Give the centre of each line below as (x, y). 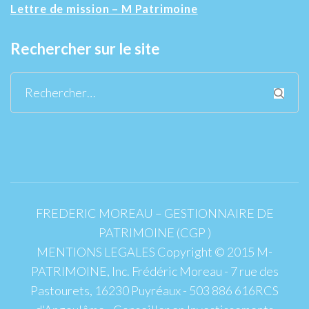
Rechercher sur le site (85, 48)
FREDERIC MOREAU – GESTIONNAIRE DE (154, 213)
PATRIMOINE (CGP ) (154, 232)
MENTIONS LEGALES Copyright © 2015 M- (154, 251)
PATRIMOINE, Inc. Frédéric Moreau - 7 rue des (154, 271)
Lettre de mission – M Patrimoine (104, 8)
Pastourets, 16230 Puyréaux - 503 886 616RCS (154, 290)
